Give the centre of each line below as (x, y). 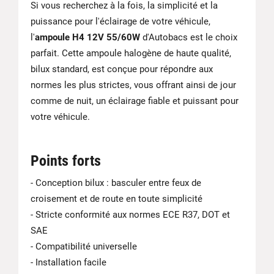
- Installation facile (68, 262)
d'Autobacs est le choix (189, 37)
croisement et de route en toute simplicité (117, 198)
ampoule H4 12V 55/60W (87, 37)
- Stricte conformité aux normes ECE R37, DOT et (130, 214)
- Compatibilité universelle (84, 246)
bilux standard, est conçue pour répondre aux (122, 69)
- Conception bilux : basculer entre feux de (116, 183)
